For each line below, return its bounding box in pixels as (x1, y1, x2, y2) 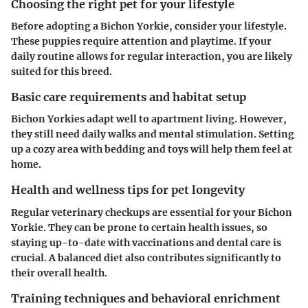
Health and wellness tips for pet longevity (11, 183, 245, 197)
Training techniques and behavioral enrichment (11, 291, 280, 305)
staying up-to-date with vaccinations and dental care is (11, 236, 281, 249)
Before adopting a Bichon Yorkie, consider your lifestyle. (11, 20, 287, 33)
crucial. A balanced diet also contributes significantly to (11, 251, 281, 264)
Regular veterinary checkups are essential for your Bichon (11, 206, 292, 219)
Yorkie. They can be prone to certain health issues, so (11, 221, 267, 234)
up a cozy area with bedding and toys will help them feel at (11, 143, 292, 156)
